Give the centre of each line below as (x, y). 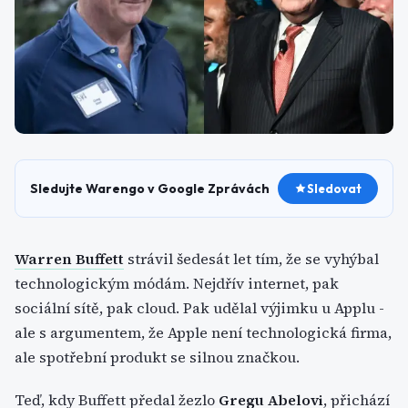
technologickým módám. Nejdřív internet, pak (177, 283)
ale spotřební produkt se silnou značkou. (157, 357)
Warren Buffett (69, 259)
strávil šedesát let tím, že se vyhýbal (251, 259)
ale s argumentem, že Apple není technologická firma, (203, 332)
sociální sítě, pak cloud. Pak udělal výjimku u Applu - (199, 308)
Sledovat (334, 189)
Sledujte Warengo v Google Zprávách (150, 189)
